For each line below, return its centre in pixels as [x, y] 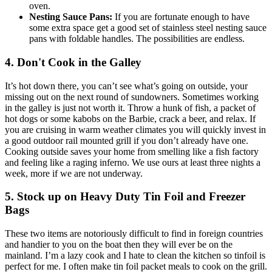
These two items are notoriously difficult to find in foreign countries [134, 233]
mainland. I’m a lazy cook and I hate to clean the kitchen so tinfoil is [135, 255]
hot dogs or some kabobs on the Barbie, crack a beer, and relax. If [130, 118]
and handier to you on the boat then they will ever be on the [119, 244]
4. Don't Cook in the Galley [73, 62]
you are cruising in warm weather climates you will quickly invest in [135, 129]
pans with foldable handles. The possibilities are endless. [137, 39]
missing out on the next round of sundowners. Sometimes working [132, 97]
